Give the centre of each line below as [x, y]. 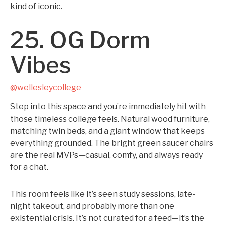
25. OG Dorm [80, 40]
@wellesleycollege [46, 88]
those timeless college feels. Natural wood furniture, [110, 119]
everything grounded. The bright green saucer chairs [112, 143]
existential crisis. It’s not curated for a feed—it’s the [107, 218]
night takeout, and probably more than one [92, 206]
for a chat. [29, 167]
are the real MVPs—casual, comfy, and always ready [106, 155]
